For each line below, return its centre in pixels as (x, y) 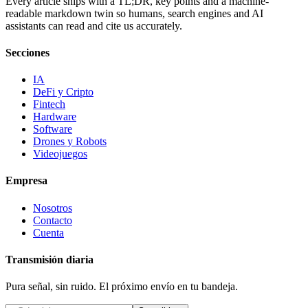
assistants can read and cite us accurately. (94, 25)
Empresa (26, 181)
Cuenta (48, 232)
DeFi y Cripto (63, 92)
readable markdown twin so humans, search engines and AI (134, 13)
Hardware (55, 117)
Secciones (27, 52)
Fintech (49, 104)
